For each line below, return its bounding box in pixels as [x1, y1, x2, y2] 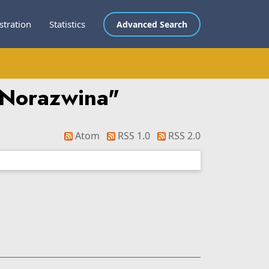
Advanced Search [116, 18, 187, 30]
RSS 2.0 [166, 129, 201, 142]
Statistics [49, 18, 85, 30]
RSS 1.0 [115, 129, 150, 142]
